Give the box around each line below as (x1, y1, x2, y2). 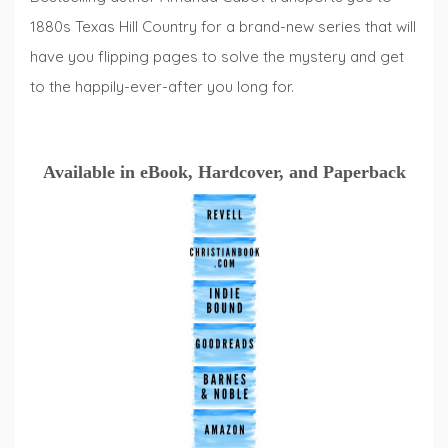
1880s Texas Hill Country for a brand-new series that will (30, 17, 416, 37)
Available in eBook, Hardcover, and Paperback (42, 161, 406, 182)
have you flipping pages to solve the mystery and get (30, 47, 404, 67)
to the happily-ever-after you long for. (30, 77, 294, 97)
